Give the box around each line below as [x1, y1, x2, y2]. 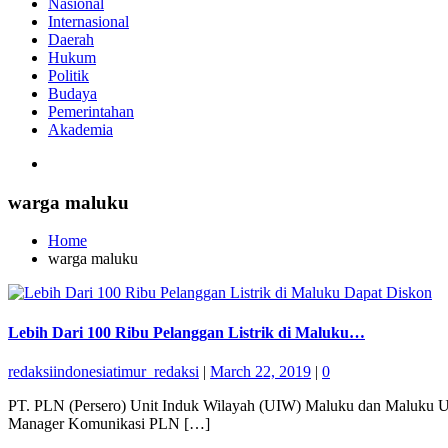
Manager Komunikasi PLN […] [8, 414, 210, 432]
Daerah [48, 30, 94, 48]
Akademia [48, 120, 113, 138]
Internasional [48, 12, 129, 30]
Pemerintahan [48, 102, 134, 120]
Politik [48, 66, 89, 84]
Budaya [48, 84, 97, 102]
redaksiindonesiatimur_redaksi [8, 362, 199, 380]
